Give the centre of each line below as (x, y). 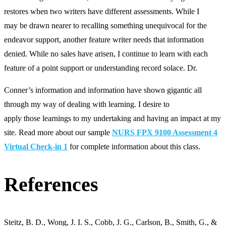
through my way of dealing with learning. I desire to (87, 104)
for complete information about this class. (134, 146)
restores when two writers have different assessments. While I (102, 11)
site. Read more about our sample (58, 132)
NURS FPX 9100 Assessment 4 (165, 132)
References (51, 185)
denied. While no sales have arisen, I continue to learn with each (106, 53)
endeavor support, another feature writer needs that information (104, 39)
